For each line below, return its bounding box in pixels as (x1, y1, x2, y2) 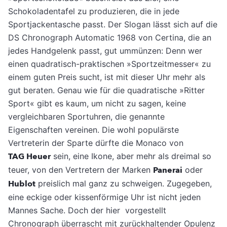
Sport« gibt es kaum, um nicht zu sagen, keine (8, 98, 186, 109)
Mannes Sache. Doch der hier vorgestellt (8, 205, 166, 216)
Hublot (8, 178, 35, 190)
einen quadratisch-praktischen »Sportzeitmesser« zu (8, 59, 211, 69)
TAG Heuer (8, 151, 51, 163)
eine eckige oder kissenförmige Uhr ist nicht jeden (8, 192, 201, 203)
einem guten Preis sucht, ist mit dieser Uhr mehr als (8, 72, 205, 83)
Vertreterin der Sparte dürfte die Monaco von (8, 138, 183, 148)
